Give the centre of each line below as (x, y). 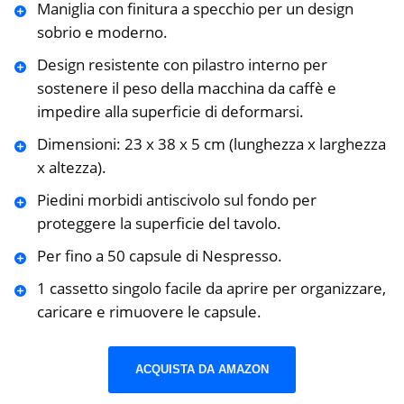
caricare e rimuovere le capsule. (149, 311)
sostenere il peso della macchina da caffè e (186, 87)
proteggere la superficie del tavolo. (159, 223)
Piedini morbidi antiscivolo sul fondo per (176, 199)
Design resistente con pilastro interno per (182, 64)
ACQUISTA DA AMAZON (202, 370)
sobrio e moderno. (102, 32)
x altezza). (71, 167)
